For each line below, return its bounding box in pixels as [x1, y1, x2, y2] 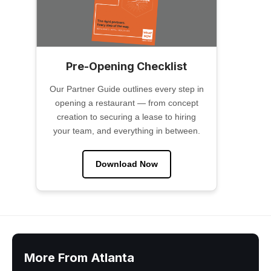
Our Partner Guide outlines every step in [49, 84, 204, 94]
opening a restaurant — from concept [54, 98, 198, 108]
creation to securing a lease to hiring [57, 112, 196, 122]
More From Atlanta [24, 250, 134, 266]
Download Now [95, 159, 158, 169]
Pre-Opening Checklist [66, 60, 187, 73]
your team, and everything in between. [53, 126, 200, 136]
